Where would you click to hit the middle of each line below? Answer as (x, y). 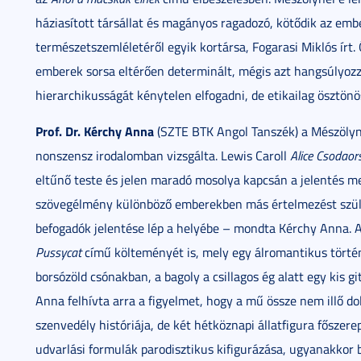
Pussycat (58, 252)
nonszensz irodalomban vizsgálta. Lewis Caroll (163, 156)
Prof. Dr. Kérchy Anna (95, 131)
